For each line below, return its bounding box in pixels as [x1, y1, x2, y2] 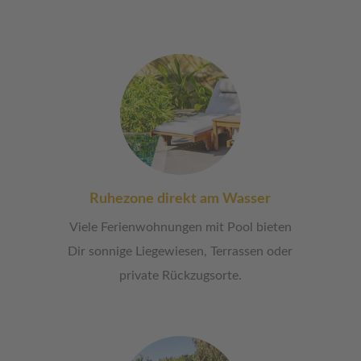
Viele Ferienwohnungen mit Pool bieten [68, 221, 292, 234]
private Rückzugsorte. [118, 269, 242, 283]
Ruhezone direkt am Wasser [89, 192, 272, 207]
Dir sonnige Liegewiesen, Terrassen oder [68, 245, 293, 259]
